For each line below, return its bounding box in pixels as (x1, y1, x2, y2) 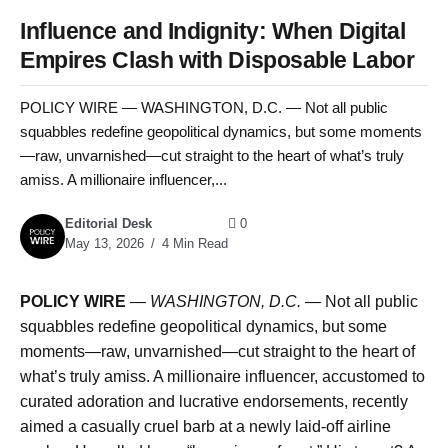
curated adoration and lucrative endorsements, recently (20, 393, 408, 411)
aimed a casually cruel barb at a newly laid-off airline (20, 418, 391, 436)
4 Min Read (158, 236, 228, 252)
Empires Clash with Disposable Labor (20, 47, 415, 73)
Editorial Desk (65, 216, 152, 232)
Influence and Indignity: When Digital (20, 18, 406, 44)
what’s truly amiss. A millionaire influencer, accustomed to (20, 368, 425, 386)
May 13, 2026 (65, 236, 144, 252)
